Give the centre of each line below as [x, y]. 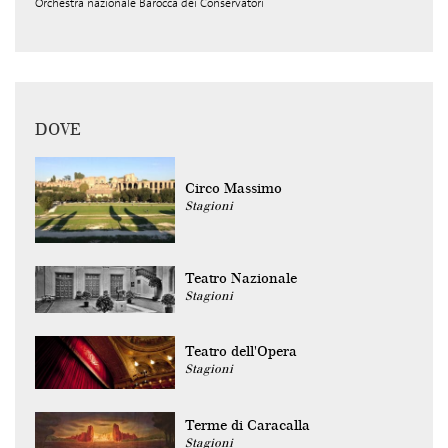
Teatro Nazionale [241, 278]
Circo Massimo [233, 188]
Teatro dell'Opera [241, 351]
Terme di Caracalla [247, 425]
